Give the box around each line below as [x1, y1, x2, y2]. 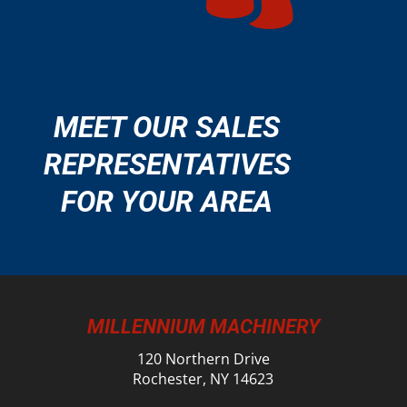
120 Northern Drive [136, 348, 270, 369]
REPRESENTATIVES [43, 146, 291, 182]
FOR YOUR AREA [61, 184, 273, 219]
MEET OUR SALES [54, 109, 281, 144]
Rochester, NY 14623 [133, 368, 274, 389]
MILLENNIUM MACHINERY [86, 314, 320, 338]
